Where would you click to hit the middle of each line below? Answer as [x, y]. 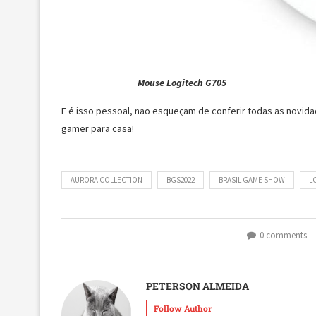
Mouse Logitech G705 [182, 82]
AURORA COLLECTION [107, 180]
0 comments [283, 235]
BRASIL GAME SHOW [252, 180]
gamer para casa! [98, 128]
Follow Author [183, 308]
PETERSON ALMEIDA [197, 286]
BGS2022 [181, 180]
